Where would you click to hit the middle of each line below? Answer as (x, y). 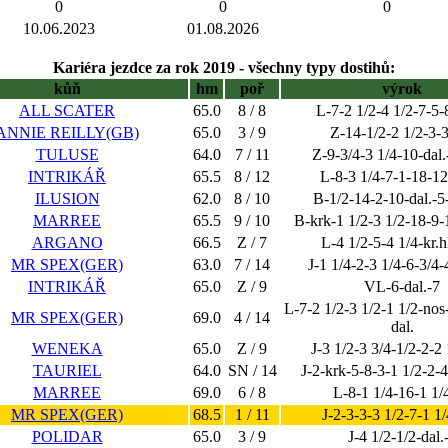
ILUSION (67, 198)
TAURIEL (67, 370)
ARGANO (67, 242)
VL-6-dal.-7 (402, 286)
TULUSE (67, 154)
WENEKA (67, 348)
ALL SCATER (67, 110)
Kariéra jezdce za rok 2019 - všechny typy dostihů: (224, 67)
